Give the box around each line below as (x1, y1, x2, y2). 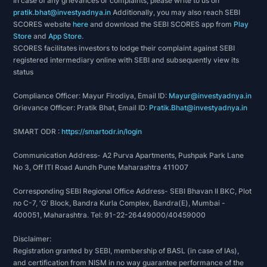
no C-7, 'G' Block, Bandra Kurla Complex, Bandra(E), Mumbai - (13, 198, 226, 207)
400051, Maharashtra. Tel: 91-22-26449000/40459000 (13, 210, 206, 219)
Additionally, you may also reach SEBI (111, 8, 241, 17)
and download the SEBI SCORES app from (88, 20, 234, 29)
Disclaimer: (13, 234, 52, 243)
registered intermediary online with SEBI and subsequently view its (13, 55, 240, 64)
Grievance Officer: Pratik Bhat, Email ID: (13, 103, 150, 112)
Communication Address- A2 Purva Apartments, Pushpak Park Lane (13, 151, 244, 160)
